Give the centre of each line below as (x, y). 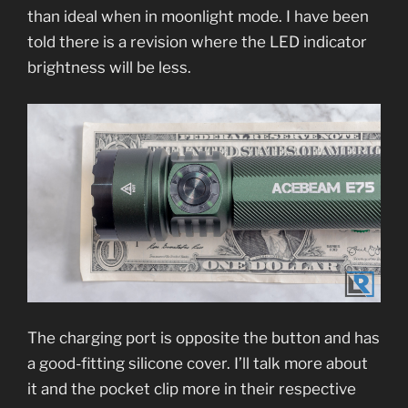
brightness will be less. (111, 68)
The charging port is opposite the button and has (204, 338)
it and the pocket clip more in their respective (192, 389)
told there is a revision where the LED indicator (197, 42)
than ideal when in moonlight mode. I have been (198, 17)
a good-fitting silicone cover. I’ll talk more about (198, 364)
